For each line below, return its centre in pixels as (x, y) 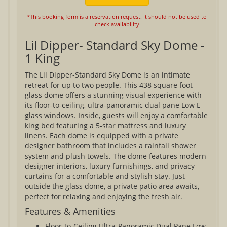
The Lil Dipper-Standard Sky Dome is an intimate (108, 75)
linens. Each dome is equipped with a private (102, 136)
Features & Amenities (70, 211)
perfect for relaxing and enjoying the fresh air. (104, 196)
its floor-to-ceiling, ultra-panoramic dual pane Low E (113, 105)
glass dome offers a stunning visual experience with (113, 95)
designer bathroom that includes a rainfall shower (111, 146)
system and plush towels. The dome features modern (116, 156)
